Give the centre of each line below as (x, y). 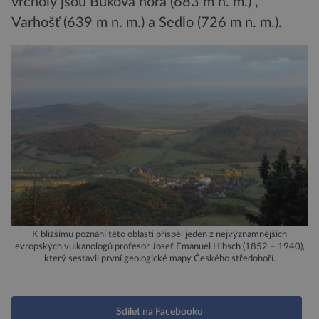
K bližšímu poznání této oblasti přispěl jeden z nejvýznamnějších (159, 235)
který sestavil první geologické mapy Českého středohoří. (159, 259)
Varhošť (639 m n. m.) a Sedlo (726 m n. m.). (147, 23)
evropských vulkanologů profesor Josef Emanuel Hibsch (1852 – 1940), (159, 247)
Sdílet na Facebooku (159, 312)
